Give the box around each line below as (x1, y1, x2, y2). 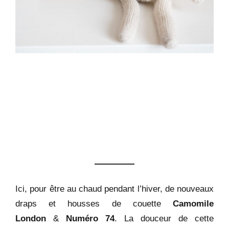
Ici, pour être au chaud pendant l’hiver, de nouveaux (15, 183, 214, 194)
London (15, 213, 46, 223)
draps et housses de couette (15, 198, 173, 209)
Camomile (173, 198, 214, 209)
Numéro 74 (66, 213, 114, 223)
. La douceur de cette (114, 213, 214, 223)
